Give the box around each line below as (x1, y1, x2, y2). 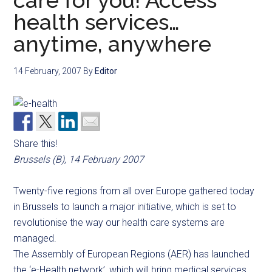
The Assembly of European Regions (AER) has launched (13, 248, 250, 260)
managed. (13, 233, 57, 244)
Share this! (13, 138, 58, 149)
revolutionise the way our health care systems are (13, 217, 225, 228)
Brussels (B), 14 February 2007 (13, 154, 144, 165)
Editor (95, 66, 118, 76)
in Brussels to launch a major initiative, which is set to (13, 201, 237, 212)
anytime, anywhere (13, 31, 212, 56)
